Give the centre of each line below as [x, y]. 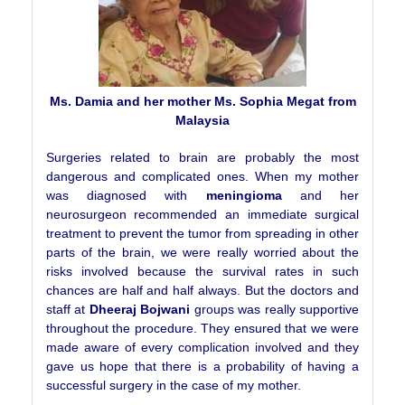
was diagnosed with [126, 196]
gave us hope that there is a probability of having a [202, 367]
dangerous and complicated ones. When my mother [202, 177]
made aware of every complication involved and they [202, 348]
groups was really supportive [275, 310]
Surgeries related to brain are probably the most [202, 158]
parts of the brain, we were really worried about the [202, 253]
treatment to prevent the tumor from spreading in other [202, 234]
